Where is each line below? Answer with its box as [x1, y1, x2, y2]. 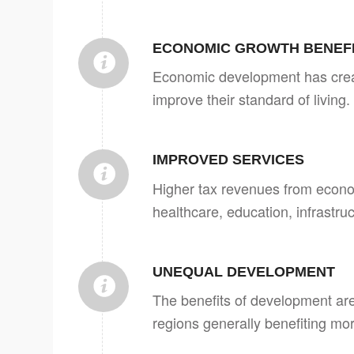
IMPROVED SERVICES [153, 152, 304, 168]
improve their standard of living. [153, 88, 350, 109]
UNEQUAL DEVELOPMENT [153, 263, 335, 280]
